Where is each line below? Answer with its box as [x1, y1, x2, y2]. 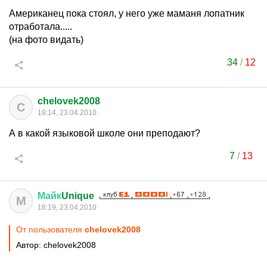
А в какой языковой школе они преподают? [9, 128, 200, 138]
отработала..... [9, 21, 72, 32]
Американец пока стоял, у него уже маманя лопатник [9, 8, 244, 18]
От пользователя [16, 225, 85, 234]
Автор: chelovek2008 [16, 240, 96, 250]
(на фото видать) [9, 35, 83, 45]
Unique [61, 191, 94, 201]
